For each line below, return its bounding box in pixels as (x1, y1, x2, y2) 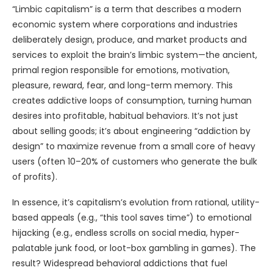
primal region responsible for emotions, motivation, (12, 64, 230, 76)
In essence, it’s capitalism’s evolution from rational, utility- (12, 196, 260, 208)
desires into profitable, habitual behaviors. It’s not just (12, 110, 238, 122)
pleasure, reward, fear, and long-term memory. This (12, 79, 233, 91)
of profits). (12, 171, 57, 183)
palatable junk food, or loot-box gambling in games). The (12, 242, 256, 254)
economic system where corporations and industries (12, 18, 238, 30)
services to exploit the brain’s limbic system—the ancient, (12, 49, 257, 61)
